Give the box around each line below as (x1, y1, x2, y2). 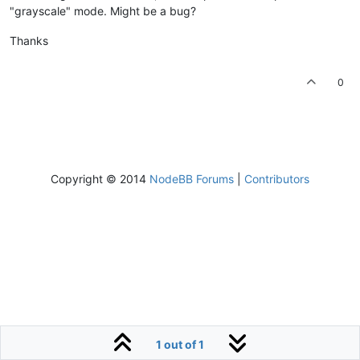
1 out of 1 (156, 337, 204, 351)
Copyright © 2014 (51, 171, 149, 186)
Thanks (10, 33, 48, 47)
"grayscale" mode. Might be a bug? (10, 3, 196, 18)
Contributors (244, 171, 309, 186)
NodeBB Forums (149, 171, 234, 186)
